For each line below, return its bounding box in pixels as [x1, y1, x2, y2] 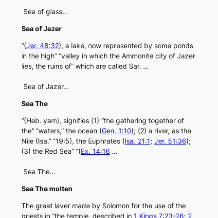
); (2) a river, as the [131, 127, 191, 135]
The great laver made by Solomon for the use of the [21, 201, 186, 210]
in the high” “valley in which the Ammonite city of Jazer [21, 52, 195, 60]
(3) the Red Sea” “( [21, 147, 81, 156]
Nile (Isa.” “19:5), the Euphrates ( [21, 137, 125, 145]
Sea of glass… [21, 7, 68, 16]
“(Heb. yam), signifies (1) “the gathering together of [21, 116, 184, 125]
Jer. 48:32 [26, 41, 59, 50]
